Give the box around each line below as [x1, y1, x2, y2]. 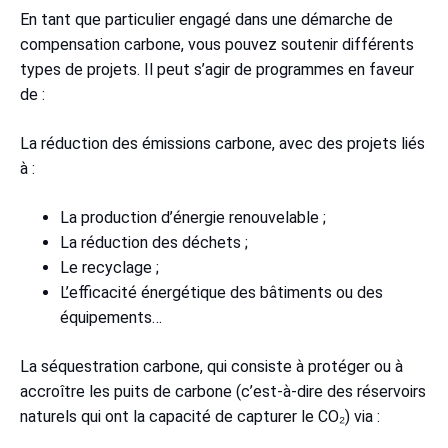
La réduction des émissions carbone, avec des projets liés [20, 133, 425, 153]
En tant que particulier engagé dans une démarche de [20, 9, 393, 29]
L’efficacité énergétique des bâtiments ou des [60, 282, 383, 302]
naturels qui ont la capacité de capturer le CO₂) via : [20, 406, 388, 426]
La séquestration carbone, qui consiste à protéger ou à [20, 356, 403, 376]
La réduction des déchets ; [60, 232, 256, 252]
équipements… [60, 307, 162, 327]
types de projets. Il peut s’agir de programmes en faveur [20, 59, 414, 79]
